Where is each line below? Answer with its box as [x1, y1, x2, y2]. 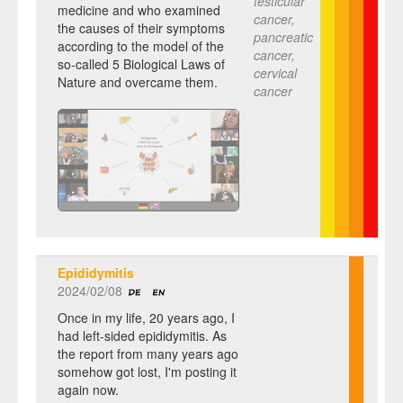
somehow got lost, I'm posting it [58, 362, 237, 381]
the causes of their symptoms [58, 18, 225, 37]
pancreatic [254, 27, 313, 46]
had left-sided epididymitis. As [58, 326, 227, 345]
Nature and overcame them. [58, 72, 218, 91]
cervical [254, 63, 297, 82]
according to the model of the [58, 36, 224, 55]
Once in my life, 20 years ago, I [58, 308, 235, 327]
